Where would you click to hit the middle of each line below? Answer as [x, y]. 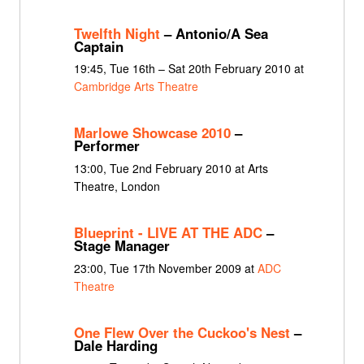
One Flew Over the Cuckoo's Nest [182, 332]
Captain [98, 46]
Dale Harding [115, 345]
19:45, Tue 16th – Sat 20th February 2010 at [188, 68]
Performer [106, 146]
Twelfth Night [117, 33]
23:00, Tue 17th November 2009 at [165, 268]
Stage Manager [121, 246]
